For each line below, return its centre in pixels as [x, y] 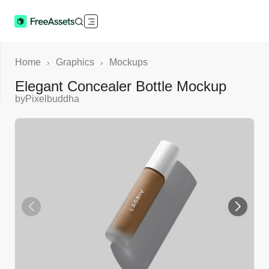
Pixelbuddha [52, 99]
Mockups [128, 62]
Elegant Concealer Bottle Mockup [121, 86]
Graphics [75, 62]
